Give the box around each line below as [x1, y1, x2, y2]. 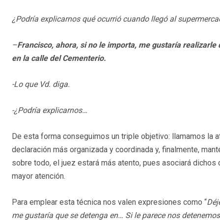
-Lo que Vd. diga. [12, 79, 70, 89]
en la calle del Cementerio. [12, 53, 106, 63]
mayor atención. [12, 171, 65, 181]
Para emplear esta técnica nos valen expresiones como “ [12, 197, 207, 207]
